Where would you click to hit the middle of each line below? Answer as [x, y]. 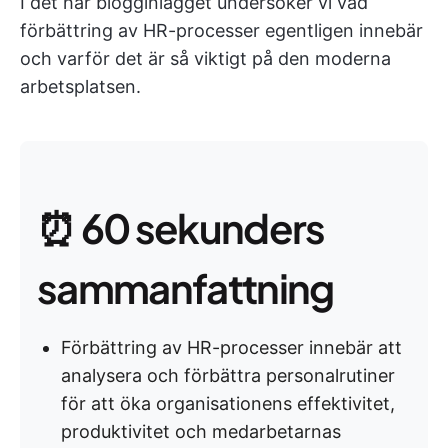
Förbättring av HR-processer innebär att [231, 347]
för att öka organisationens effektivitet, [228, 403]
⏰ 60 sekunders [181, 227]
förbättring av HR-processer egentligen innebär [221, 30]
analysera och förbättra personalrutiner [228, 375]
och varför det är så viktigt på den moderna [205, 58]
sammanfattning [185, 287]
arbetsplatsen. [80, 86]
